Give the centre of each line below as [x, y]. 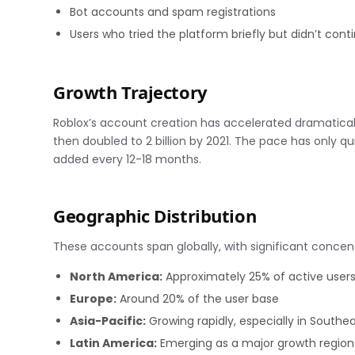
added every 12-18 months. [128, 159]
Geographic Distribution [155, 215]
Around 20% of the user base [198, 298]
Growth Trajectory [130, 92]
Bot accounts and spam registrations [173, 11]
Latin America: [114, 343]
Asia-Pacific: [108, 321]
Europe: [94, 298]
